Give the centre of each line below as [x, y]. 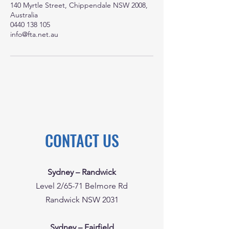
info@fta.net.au [34, 34]
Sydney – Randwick [82, 172]
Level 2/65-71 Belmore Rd [82, 186]
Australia [24, 15]
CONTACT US [82, 140]
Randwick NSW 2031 [82, 200]
